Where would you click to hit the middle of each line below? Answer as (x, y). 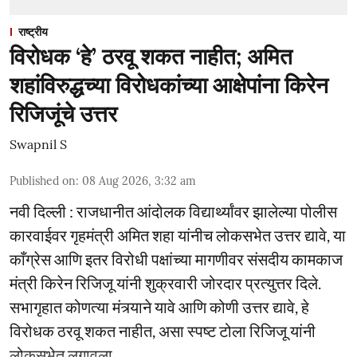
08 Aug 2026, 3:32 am (139, 180)
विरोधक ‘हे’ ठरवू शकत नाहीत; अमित (151, 56)
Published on (43, 180)
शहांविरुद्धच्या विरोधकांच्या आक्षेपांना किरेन (169, 85)
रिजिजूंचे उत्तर (63, 114)
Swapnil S (38, 144)
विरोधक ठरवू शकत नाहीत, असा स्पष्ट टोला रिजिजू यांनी (163, 330)
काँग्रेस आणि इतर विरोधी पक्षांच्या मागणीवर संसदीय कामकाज (176, 259)
